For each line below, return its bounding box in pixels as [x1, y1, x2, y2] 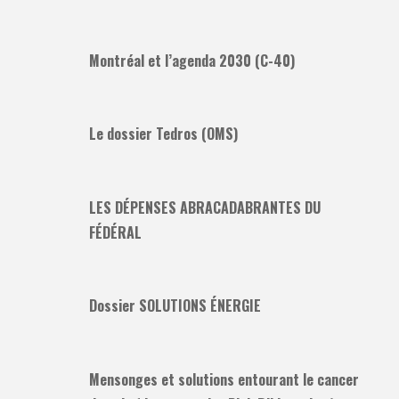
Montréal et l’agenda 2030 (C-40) [89, 49, 295, 71]
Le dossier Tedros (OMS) [89, 123, 238, 145]
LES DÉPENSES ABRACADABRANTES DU [89, 196, 321, 218]
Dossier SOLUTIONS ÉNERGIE [89, 295, 261, 317]
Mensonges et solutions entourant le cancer [89, 368, 359, 390]
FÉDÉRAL [89, 221, 142, 243]
